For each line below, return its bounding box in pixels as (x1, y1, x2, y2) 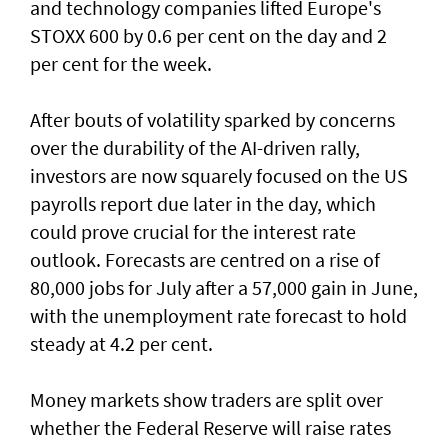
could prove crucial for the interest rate (30, 218, 356, 244)
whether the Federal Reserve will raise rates (30, 414, 391, 440)
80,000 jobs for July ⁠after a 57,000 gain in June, (30, 274, 418, 300)
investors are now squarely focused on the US (30, 162, 408, 188)
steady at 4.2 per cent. (30, 330, 213, 356)
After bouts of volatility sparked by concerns (30, 106, 395, 132)
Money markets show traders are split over (30, 386, 383, 412)
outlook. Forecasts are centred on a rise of (30, 246, 380, 272)
